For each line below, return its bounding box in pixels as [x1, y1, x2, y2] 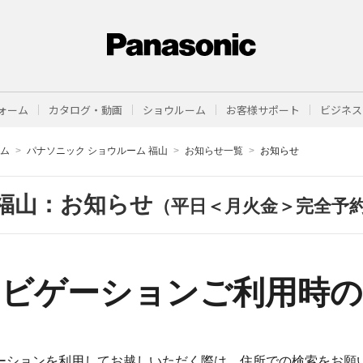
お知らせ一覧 [185, 145, 243, 156]
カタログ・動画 [49, 102, 122, 117]
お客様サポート [226, 102, 300, 117]
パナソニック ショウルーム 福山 [27, 145, 168, 156]
